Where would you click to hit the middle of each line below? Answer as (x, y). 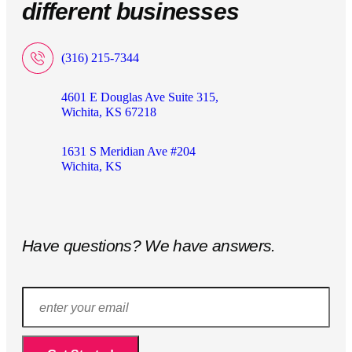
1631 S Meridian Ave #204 (128, 151)
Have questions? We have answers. (149, 246)
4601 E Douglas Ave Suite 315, (140, 97)
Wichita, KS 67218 (109, 112)
